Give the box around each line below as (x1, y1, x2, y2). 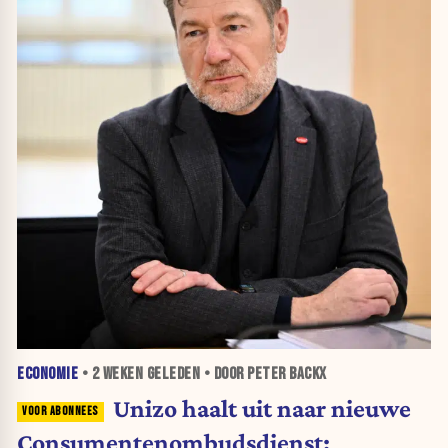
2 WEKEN (91, 363, 143, 384)
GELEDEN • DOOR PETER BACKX (143, 363, 327, 384)
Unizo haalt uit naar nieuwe (112, 394, 411, 423)
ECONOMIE (17, 363, 78, 384)
